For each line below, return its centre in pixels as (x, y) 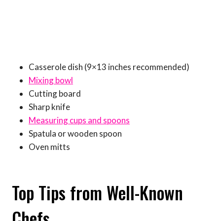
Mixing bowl (51, 80)
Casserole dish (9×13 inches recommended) (109, 67)
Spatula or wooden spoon (75, 134)
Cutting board (55, 94)
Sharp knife (49, 107)
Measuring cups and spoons (79, 120)
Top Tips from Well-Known (97, 192)
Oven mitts (49, 147)
